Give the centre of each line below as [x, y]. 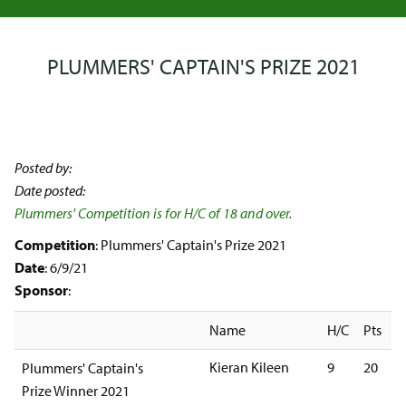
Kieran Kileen [249, 367]
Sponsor [41, 290]
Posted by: [44, 168]
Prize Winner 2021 [76, 391]
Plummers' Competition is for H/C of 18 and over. [153, 213]
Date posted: [51, 190]
